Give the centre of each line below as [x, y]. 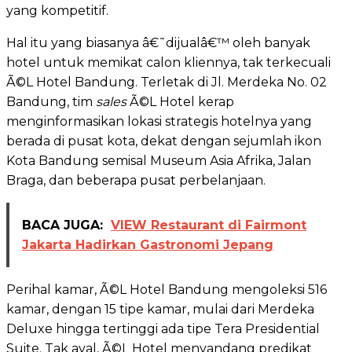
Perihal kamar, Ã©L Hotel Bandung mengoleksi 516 [167, 289]
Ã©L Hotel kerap [180, 101]
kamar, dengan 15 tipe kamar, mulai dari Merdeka [160, 309]
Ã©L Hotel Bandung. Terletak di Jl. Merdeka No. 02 [167, 82]
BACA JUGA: [62, 225]
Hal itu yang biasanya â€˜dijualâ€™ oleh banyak [158, 42]
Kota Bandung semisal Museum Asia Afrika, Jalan [159, 160]
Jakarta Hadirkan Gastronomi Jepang [148, 244]
